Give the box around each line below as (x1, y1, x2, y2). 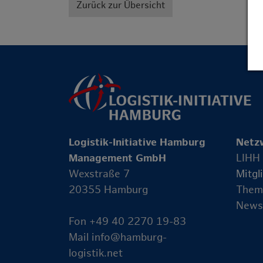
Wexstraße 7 (69, 167, 130, 180)
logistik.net (69, 247, 123, 259)
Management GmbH (69, 151, 166, 164)
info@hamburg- (92, 231, 167, 244)
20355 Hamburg (69, 183, 148, 196)
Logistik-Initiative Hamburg (69, 136, 205, 149)
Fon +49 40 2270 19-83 (69, 215, 186, 228)
